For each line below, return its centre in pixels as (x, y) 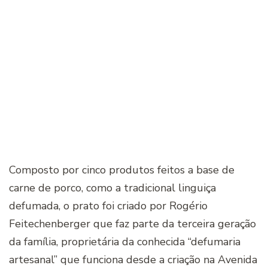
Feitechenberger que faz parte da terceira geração (133, 224)
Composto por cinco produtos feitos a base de (122, 170)
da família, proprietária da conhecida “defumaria (125, 242)
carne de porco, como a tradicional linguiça (112, 188)
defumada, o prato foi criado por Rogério (108, 206)
